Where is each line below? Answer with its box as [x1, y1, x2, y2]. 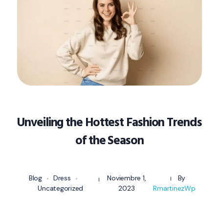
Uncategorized [38, 183, 84, 193]
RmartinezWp [153, 183, 196, 193]
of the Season [75, 130, 144, 151]
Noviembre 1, [107, 173, 146, 182]
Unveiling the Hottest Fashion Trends [17, 112, 202, 132]
